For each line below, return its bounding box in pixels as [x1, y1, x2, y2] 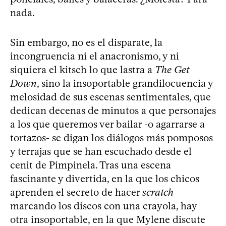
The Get [155, 63, 189, 76]
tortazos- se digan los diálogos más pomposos [10, 131, 213, 144]
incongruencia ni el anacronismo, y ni [10, 49, 179, 62]
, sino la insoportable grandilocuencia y [37, 77, 213, 89]
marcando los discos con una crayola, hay [10, 199, 197, 212]
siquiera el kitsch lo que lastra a [10, 63, 155, 76]
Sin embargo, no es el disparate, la [10, 36, 162, 48]
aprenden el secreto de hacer [10, 186, 142, 198]
